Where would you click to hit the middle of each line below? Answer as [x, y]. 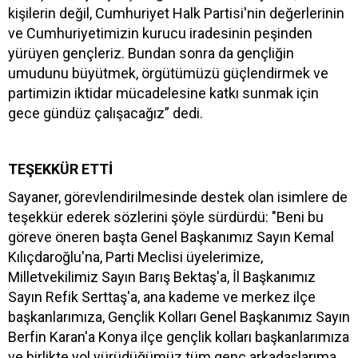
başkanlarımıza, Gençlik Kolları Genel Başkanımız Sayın [179, 317]
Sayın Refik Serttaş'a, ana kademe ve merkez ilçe [162, 297]
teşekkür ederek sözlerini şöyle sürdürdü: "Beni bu [166, 217]
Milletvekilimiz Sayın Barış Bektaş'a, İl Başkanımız [162, 277]
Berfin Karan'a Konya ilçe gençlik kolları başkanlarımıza [179, 337]
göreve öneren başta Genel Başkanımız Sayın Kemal [171, 237]
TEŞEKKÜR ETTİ [60, 169]
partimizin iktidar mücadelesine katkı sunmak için [163, 93]
